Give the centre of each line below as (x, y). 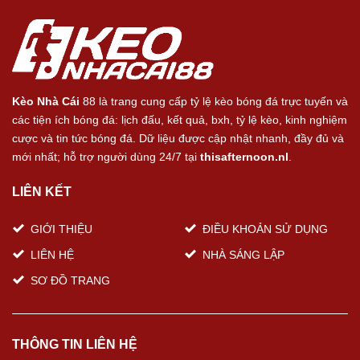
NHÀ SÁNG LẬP (243, 255)
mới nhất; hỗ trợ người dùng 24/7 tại (104, 157)
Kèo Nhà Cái (46, 102)
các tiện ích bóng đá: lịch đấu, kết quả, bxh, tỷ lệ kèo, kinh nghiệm (180, 120)
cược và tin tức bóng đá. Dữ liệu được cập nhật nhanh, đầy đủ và (178, 139)
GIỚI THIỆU (61, 229)
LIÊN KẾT (42, 191)
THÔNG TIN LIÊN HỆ (75, 345)
